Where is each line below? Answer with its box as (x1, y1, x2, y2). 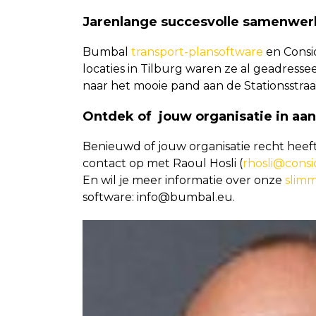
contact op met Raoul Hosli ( (83, 157, 243, 170)
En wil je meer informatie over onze (83, 174, 285, 187)
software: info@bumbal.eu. (83, 190, 235, 204)
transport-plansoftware (131, 45, 263, 59)
